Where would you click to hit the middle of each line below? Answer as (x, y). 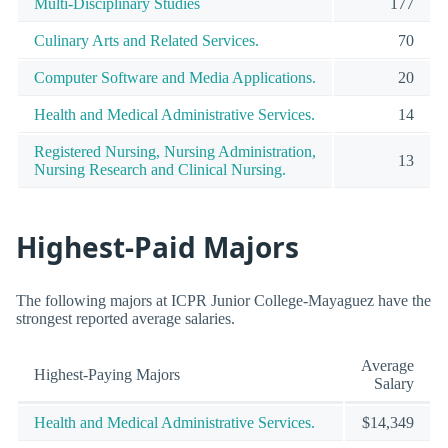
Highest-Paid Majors (157, 247)
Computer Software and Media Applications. (175, 77)
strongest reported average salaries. (125, 318)
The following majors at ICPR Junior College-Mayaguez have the (223, 300)
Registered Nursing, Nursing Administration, (175, 151)
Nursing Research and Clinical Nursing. (160, 169)
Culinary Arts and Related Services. (146, 40)
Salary (394, 383)
